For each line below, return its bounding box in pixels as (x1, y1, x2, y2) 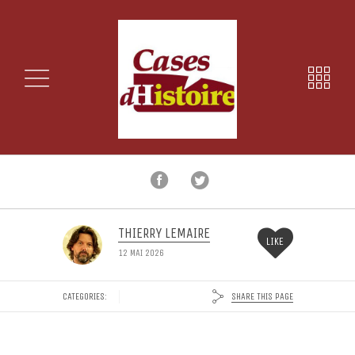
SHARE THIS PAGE (231, 290, 293, 302)
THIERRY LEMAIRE (117, 224, 210, 242)
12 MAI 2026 (117, 247, 164, 258)
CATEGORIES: (62, 290, 107, 302)
